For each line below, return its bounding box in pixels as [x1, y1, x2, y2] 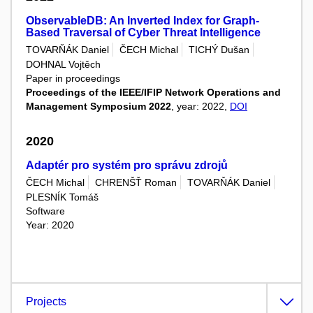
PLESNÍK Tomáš [26, 191, 99, 203]
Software [26, 205, 65, 217]
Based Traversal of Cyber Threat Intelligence [26, 26, 261, 38]
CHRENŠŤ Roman [95, 176, 177, 188]
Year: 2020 [26, 219, 74, 231]
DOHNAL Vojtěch [26, 59, 101, 71]
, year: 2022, [171, 101, 230, 112]
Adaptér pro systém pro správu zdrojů [26, 159, 228, 171]
